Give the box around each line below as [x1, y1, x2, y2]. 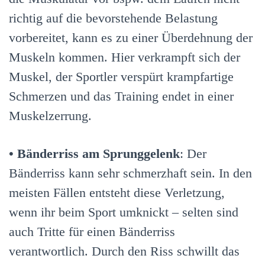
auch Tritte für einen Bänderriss [9, 224, 175, 240]
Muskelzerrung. [9, 108, 92, 124]
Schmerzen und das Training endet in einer [9, 89, 234, 104]
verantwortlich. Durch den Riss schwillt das [9, 244, 240, 259]
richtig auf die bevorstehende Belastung [9, 11, 218, 26]
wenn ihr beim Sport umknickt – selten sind [9, 205, 238, 220]
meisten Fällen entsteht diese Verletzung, [9, 185, 225, 201]
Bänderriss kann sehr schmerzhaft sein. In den [9, 166, 252, 181]
